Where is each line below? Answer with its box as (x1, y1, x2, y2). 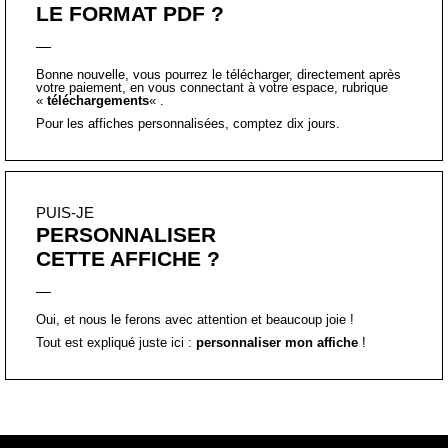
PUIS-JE (36, 128, 94, 146)
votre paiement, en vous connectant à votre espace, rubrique (36, 4, 388, 20)
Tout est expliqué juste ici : (36, 259, 196, 275)
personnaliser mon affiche (196, 259, 358, 275)
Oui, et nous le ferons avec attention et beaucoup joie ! (36, 236, 358, 252)
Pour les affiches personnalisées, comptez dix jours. (36, 40, 344, 56)
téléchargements (47, 17, 149, 33)
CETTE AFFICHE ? (36, 171, 220, 195)
